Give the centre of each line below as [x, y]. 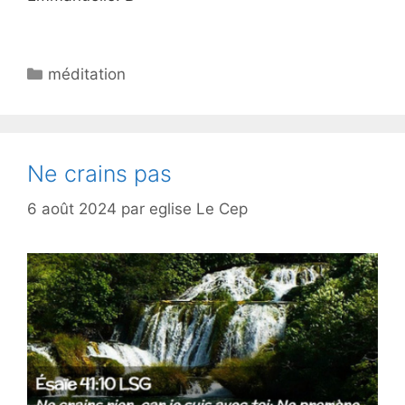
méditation [87, 75]
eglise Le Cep [198, 208]
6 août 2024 [72, 208]
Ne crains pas [99, 174]
